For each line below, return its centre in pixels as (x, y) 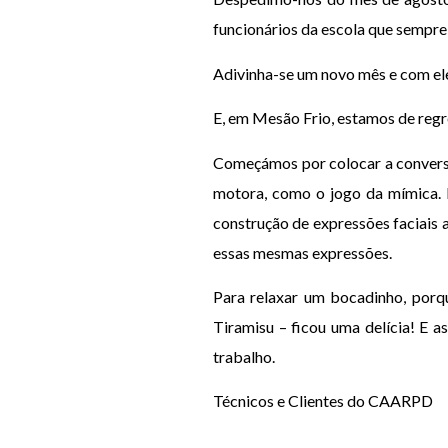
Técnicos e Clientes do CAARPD (323, 401)
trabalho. (244, 357)
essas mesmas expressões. (307, 252)
